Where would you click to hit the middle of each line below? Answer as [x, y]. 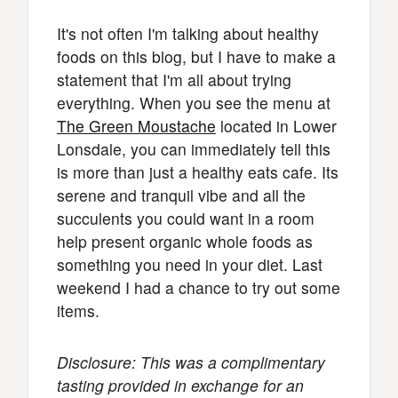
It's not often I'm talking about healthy [188, 33]
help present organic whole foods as [185, 241]
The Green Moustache [136, 126]
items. [78, 310]
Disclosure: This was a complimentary [191, 362]
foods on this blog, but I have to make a [196, 56]
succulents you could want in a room [186, 218]
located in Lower [276, 126]
